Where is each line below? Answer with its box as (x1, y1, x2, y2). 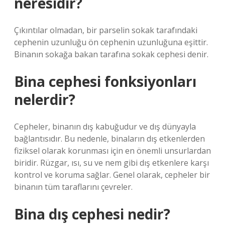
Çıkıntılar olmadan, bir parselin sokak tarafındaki (14, 25, 197, 36)
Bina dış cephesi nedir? (14, 204, 170, 223)
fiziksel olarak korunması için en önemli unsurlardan (14, 145, 211, 156)
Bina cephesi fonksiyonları (14, 72, 196, 91)
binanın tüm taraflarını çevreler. (14, 181, 133, 192)
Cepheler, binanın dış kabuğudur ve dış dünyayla (14, 121, 196, 132)
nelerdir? (14, 90, 75, 109)
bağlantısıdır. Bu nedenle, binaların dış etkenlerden (14, 133, 205, 144)
